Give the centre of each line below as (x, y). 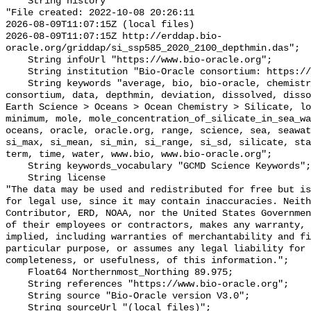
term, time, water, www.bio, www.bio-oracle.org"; (139, 155)
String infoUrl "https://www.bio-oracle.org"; (17, 60)
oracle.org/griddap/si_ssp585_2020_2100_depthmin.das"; (153, 49)
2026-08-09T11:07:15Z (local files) (100, 25)
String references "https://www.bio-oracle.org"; (17, 285)
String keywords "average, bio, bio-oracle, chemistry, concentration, (17, 84)
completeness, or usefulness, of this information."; (147, 261)
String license (17, 178)
